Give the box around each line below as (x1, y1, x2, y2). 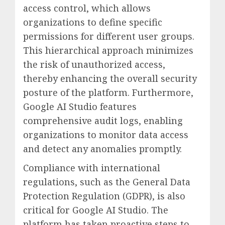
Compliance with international (23, 161, 160, 174)
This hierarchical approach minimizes (23, 44, 193, 56)
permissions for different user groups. (23, 30, 194, 42)
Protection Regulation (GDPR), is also (23, 189, 185, 202)
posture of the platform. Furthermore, (23, 86, 193, 98)
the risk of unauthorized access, (23, 58, 165, 70)
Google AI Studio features (23, 100, 137, 113)
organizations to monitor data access (23, 128, 188, 141)
